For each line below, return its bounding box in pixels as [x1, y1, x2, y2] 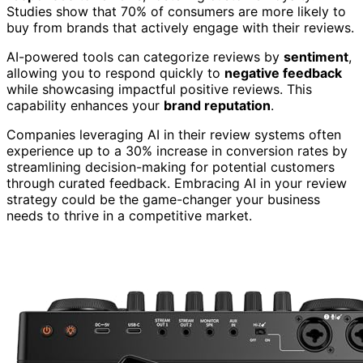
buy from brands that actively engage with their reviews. [6, 19, 354, 36]
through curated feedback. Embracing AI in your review [6, 174, 347, 191]
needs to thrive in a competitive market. [6, 207, 252, 224]
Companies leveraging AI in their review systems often [6, 126, 341, 143]
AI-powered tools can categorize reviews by [6, 48, 284, 65]
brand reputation [164, 96, 271, 113]
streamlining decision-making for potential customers [6, 158, 335, 175]
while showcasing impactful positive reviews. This [6, 80, 312, 97]
